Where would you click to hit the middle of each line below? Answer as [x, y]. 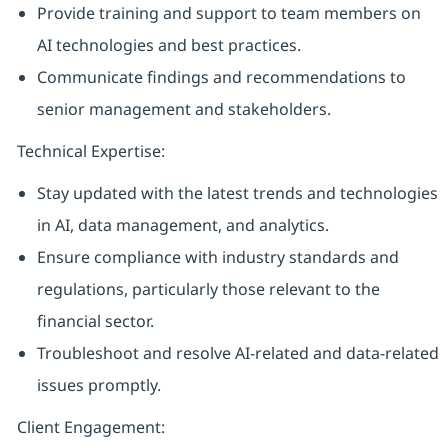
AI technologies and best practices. [168, 45]
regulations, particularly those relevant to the [208, 289]
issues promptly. [98, 385]
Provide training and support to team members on [228, 13]
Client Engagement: [90, 427]
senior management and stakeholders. [183, 109]
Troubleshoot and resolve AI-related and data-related [237, 353]
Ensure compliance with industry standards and [217, 257]
